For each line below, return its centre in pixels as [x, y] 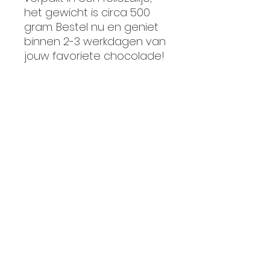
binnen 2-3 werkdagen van [95, 42]
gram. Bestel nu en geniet [91, 27]
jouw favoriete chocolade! [94, 56]
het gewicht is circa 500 [87, 13]
